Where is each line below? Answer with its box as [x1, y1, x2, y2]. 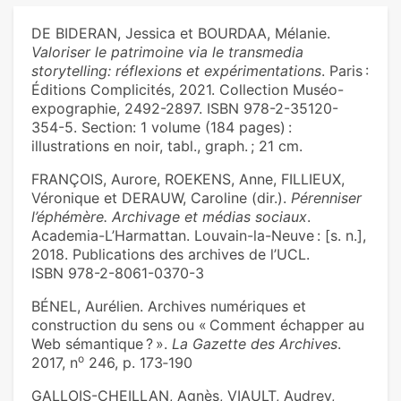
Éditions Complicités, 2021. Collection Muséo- [31, 81, 344, 99]
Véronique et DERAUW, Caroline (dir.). [31, 189, 291, 208]
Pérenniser [291, 189, 362, 208]
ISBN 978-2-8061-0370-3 [31, 264, 204, 283]
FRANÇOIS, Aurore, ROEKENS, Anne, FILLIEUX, [31, 170, 345, 189]
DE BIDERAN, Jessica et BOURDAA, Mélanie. [31, 24, 330, 43]
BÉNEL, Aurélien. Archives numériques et [31, 297, 306, 316]
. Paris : [321, 62, 369, 81]
